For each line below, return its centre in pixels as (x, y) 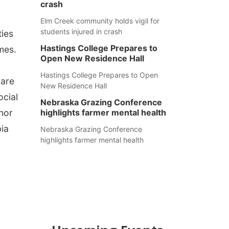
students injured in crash (81, 31)
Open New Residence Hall (92, 58)
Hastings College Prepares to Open (99, 75)
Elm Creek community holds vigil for (100, 21)
